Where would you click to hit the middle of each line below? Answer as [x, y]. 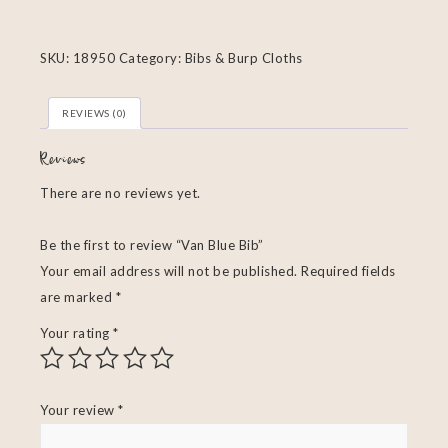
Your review [79, 410]
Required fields [348, 271]
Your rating [76, 333]
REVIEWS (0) [94, 113]
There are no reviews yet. [120, 193]
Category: [151, 58]
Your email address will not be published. [169, 271]
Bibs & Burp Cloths [243, 58]
